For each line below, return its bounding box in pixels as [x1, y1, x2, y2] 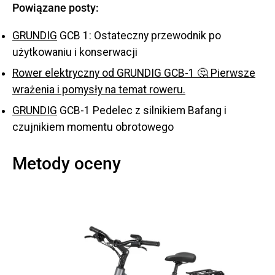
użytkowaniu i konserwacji [12, 45, 137, 58]
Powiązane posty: [12, 2, 99, 15]
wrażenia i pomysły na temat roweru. [12, 83, 185, 96]
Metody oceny [12, 153, 121, 174]
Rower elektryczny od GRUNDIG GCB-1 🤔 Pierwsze [12, 66, 255, 79]
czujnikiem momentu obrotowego [12, 120, 174, 133]
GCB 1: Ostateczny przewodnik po [57, 29, 221, 42]
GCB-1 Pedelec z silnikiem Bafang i [57, 104, 227, 117]
